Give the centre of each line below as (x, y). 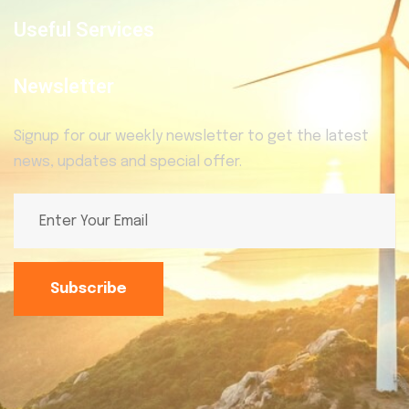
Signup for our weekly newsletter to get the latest (191, 137)
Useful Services (84, 30)
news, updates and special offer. (128, 163)
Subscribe (89, 288)
